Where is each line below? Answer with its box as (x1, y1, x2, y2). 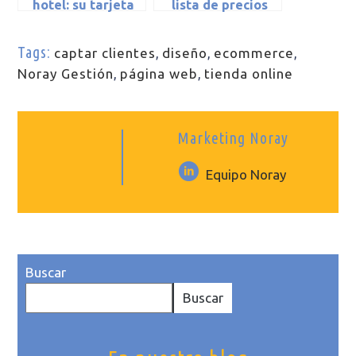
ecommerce (214, 44, 295, 60)
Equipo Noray (206, 166, 287, 182)
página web (120, 65, 199, 81)
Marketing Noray (176, 129, 288, 147)
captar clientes (54, 44, 157, 60)
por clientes (182, 32, 257, 47)
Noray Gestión (17, 65, 114, 81)
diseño (162, 44, 208, 60)
